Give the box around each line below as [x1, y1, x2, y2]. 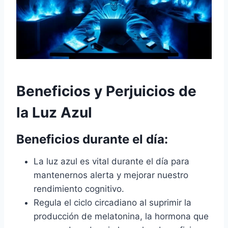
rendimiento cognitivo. [34, 183, 124, 194]
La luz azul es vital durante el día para [34, 156, 189, 166]
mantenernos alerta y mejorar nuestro [34, 169, 188, 180]
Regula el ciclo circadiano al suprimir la [34, 197, 191, 208]
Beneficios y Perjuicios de [16, 82, 196, 100]
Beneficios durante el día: [16, 131, 168, 147]
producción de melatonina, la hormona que [34, 211, 209, 221]
